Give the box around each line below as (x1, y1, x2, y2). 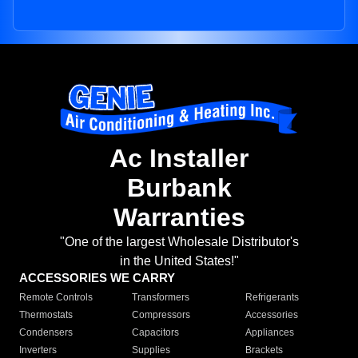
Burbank (126, 173, 232, 203)
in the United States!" (119, 254, 239, 268)
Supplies (132, 344, 171, 356)
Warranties (113, 203, 245, 233)
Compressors (132, 309, 191, 321)
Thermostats (19, 309, 73, 321)
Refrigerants (245, 292, 299, 304)
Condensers (19, 327, 73, 339)
